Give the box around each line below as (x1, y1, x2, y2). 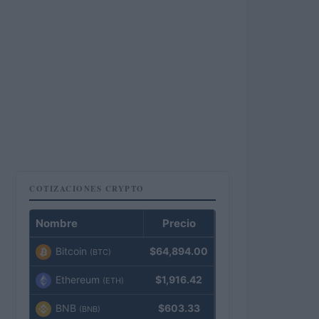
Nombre (36, 216, 78, 230)
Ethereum (56, 273, 100, 286)
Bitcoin (56, 245, 87, 257)
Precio (162, 216, 196, 230)
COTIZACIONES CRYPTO (29, 183, 145, 194)
